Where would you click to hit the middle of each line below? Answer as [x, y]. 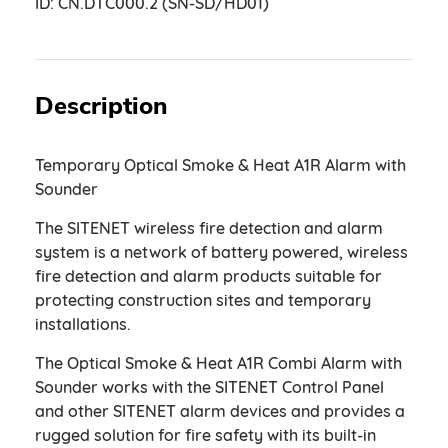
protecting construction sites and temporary [203, 300]
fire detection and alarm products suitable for [208, 276]
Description [101, 106]
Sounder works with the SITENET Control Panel [209, 387]
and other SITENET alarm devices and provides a [220, 411]
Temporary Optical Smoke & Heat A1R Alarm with [220, 165]
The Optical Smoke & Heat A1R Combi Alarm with [218, 363]
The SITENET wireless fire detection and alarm [209, 228]
